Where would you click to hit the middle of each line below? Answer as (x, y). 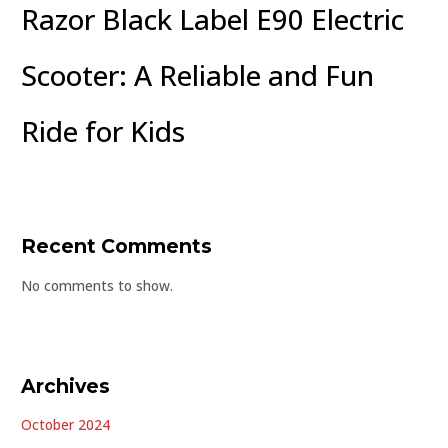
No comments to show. (97, 285)
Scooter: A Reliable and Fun (198, 74)
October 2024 (66, 425)
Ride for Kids (103, 130)
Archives (66, 385)
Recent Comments (117, 246)
